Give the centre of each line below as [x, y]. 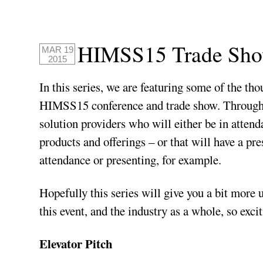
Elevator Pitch [76, 243]
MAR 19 [57, 50]
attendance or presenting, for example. [131, 159]
